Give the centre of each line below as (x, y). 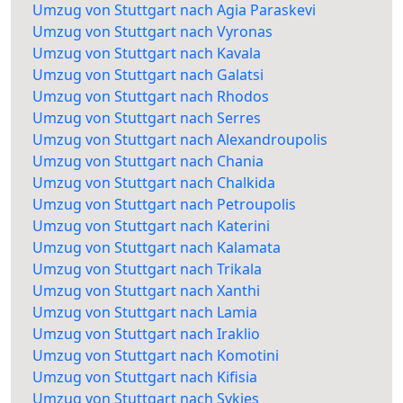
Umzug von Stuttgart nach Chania (148, 161)
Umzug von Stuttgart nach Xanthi (146, 291)
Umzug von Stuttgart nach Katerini (151, 226)
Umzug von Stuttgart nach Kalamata (157, 248)
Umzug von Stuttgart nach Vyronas (152, 32)
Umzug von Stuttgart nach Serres (147, 118)
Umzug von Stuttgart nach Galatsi (148, 75)
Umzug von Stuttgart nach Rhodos (151, 97)
